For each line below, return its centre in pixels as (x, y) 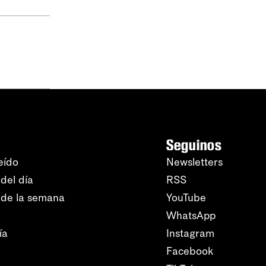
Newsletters (194, 162)
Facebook (190, 251)
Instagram (190, 233)
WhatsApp (191, 216)
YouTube (186, 198)
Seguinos (194, 145)
